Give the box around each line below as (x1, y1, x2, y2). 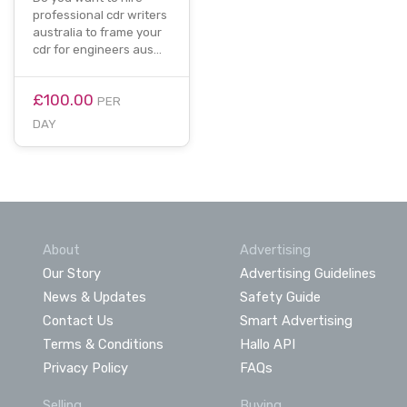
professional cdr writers (33, 7, 167, 22)
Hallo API (239, 335, 295, 352)
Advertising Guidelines (239, 264, 376, 282)
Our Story (43, 264, 101, 282)
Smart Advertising (239, 312, 352, 329)
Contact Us (43, 312, 114, 329)
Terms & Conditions (43, 335, 164, 352)
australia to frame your (33, 25, 162, 39)
